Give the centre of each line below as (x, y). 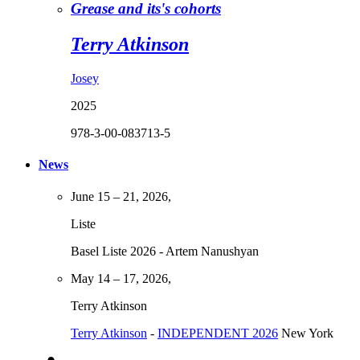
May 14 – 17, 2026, (121, 278)
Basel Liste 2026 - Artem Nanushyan (165, 251)
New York (306, 333)
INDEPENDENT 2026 (218, 333)
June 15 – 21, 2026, (121, 196)
